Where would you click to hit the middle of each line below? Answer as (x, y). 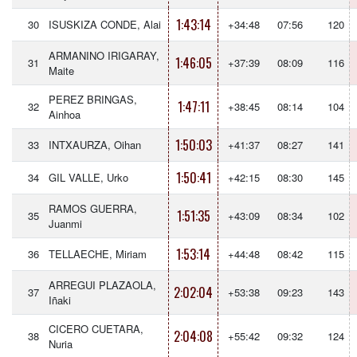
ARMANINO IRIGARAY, (104, 55)
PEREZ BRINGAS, (93, 99)
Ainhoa (65, 114)
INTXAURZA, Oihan (95, 145)
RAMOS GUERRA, (93, 208)
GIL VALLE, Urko (88, 177)
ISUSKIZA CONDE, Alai (105, 24)
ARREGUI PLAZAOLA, (102, 285)
